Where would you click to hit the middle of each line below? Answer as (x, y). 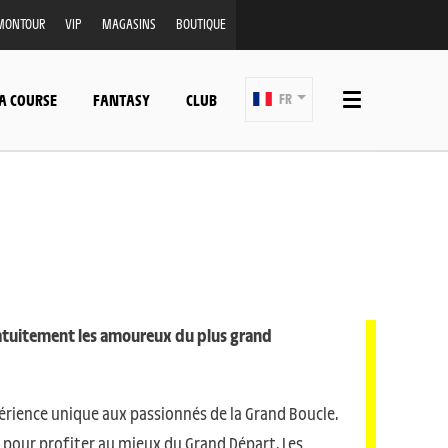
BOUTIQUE (200, 23)
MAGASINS (128, 23)
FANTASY (121, 99)
